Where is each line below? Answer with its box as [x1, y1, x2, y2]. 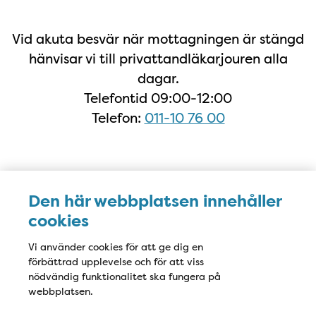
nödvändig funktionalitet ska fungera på [28, 270, 221, 283]
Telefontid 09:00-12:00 [84, 88, 232, 107]
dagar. [137, 68, 179, 87]
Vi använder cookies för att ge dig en [28, 241, 203, 253]
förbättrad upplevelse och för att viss [28, 255, 204, 268]
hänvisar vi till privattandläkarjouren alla [28, 49, 288, 68]
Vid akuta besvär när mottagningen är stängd [12, 29, 304, 48]
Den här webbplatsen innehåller [28, 190, 281, 213]
